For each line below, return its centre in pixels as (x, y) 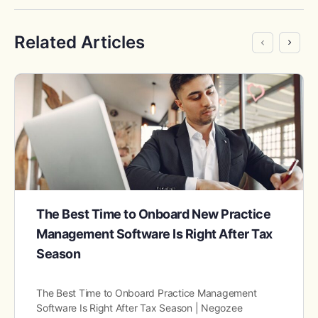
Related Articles (79, 42)
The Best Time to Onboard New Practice (154, 214)
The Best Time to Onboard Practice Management (147, 293)
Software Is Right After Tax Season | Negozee (139, 308)
